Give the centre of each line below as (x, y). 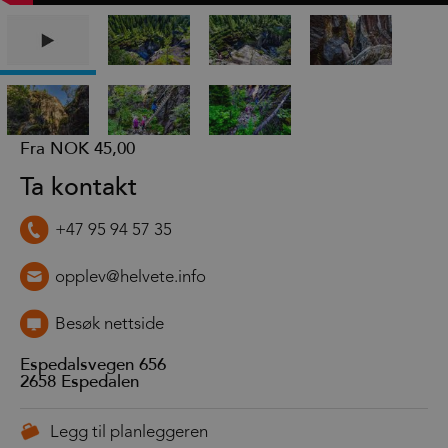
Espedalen (100, 381)
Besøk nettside (109, 324)
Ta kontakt (78, 186)
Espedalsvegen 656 (93, 364)
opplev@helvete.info (130, 277)
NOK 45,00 (92, 148)
